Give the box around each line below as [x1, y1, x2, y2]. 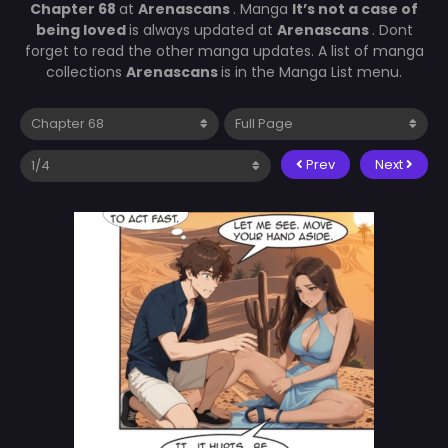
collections [46, 61, 126, 82]
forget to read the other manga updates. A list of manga [24, 40, 424, 61]
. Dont [371, 19, 413, 40]
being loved [35, 19, 129, 40]
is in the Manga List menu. [221, 61, 402, 82]
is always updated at [128, 19, 277, 40]
